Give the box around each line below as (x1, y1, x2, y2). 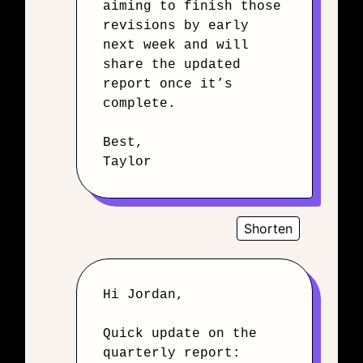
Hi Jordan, (103, 288, 184, 302)
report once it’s (103, 77, 233, 92)
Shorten (244, 220, 293, 237)
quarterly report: (103, 346, 241, 361)
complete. (103, 96, 176, 111)
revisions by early (103, 19, 249, 33)
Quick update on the (103, 327, 257, 341)
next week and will (103, 38, 249, 53)
